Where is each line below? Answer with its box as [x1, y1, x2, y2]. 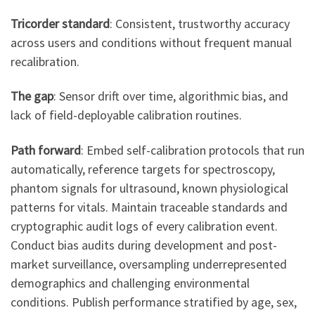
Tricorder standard [11, 15, 110, 32]
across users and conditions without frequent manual [11, 34, 292, 51]
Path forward [11, 141, 81, 158]
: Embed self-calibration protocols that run [81, 141, 304, 158]
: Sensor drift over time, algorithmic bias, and [53, 88, 288, 105]
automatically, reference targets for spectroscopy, [11, 160, 275, 177]
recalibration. [11, 53, 79, 70]
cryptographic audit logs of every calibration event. [11, 217, 278, 234]
